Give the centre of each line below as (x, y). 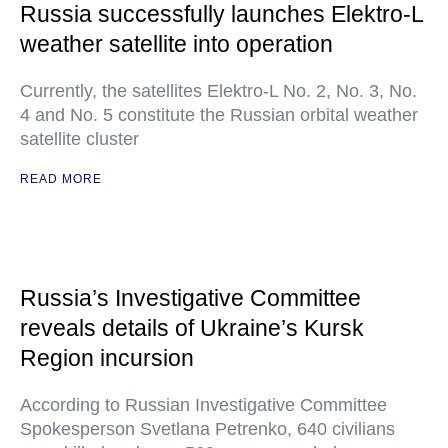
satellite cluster (79, 139)
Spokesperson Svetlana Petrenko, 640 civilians (207, 429)
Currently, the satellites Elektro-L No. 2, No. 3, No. (218, 91)
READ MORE (61, 179)
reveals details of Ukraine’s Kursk (192, 328)
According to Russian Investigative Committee (203, 405)
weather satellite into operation (176, 44)
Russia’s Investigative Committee (190, 298)
